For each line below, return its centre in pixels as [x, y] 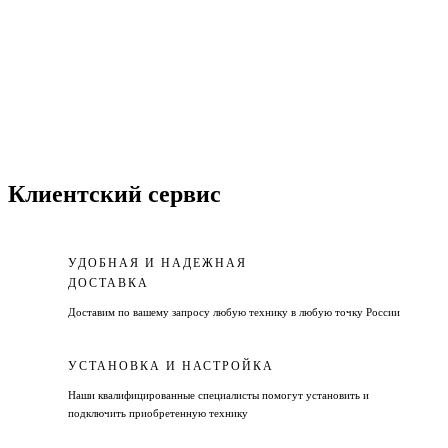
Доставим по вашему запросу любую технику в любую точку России [234, 311]
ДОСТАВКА [108, 282]
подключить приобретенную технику [158, 412]
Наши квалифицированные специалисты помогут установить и [218, 394]
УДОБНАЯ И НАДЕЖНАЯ [157, 262]
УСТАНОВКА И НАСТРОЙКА [171, 365]
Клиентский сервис [114, 193]
